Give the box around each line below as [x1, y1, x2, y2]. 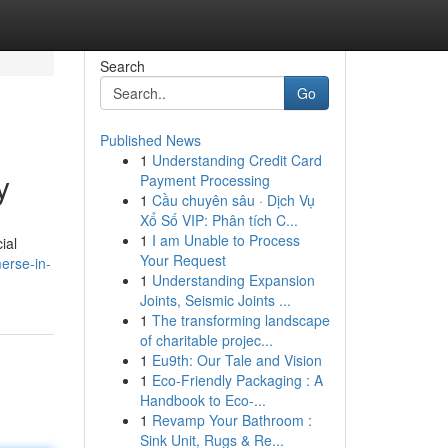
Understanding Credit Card [151, 150, 322, 170]
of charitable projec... [139, 330, 273, 350]
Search [99, 56, 145, 76]
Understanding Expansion [151, 270, 315, 290]
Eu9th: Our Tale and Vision [151, 350, 322, 370]
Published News [99, 130, 201, 150]
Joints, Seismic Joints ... [139, 290, 291, 310]
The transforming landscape [151, 310, 330, 330]
